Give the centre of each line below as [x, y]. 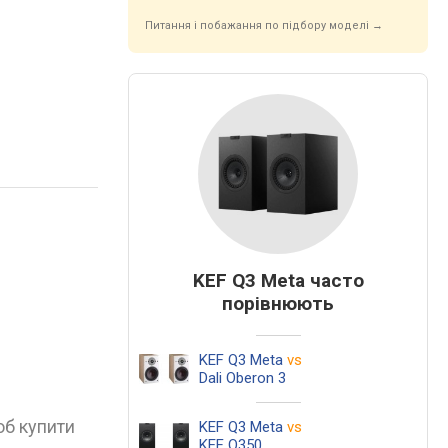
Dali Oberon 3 [242, 378]
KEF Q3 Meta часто [278, 280]
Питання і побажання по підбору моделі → [264, 25]
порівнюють [278, 303]
